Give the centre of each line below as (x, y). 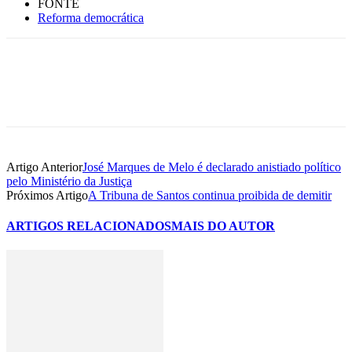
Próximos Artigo (47, 195)
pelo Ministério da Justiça (69, 181)
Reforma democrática (91, 17)
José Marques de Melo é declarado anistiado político (212, 167)
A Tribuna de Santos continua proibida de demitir (210, 195)
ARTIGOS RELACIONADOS (89, 226)
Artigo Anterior (44, 167)
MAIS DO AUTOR (223, 226)
